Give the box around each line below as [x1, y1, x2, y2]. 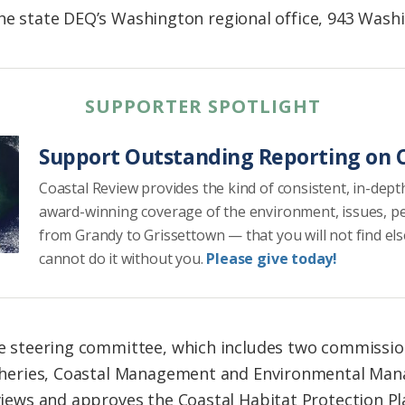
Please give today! [206, 249, 338, 269]
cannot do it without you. [39, 249, 207, 269]
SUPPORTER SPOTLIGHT [84, 94, 321, 119]
